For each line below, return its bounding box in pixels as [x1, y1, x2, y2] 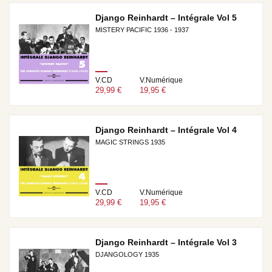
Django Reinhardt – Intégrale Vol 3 [95, 237, 237, 247]
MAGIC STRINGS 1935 [95, 138, 165, 146]
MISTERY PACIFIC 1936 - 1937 [95, 26, 189, 33]
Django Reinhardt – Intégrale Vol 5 [95, 13, 237, 22]
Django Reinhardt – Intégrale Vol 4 [95, 125, 237, 135]
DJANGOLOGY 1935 [95, 251, 159, 258]
